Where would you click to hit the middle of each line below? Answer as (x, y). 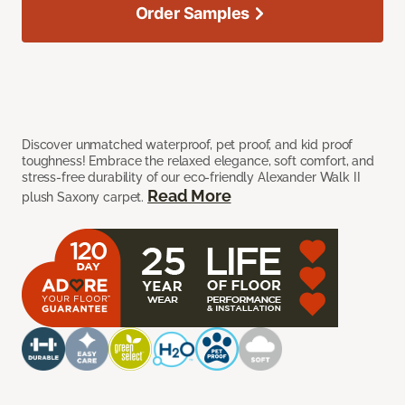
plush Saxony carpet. (85, 198)
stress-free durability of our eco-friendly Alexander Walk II (191, 178)
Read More (189, 196)
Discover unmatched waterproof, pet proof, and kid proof (188, 145)
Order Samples (193, 14)
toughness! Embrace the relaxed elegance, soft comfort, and (198, 161)
